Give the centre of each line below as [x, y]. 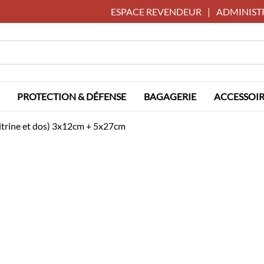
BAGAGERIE [170, 96]
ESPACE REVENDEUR [156, 11]
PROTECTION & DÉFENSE [72, 96]
